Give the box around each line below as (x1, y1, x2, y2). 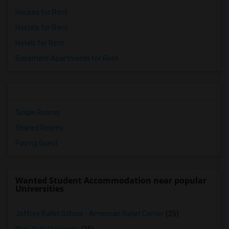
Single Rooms (15, 108, 60, 117)
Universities (15, 183, 64, 194)
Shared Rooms (15, 124, 63, 132)
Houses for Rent (15, 8, 67, 16)
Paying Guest (15, 139, 58, 147)
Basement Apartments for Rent (15, 54, 118, 62)
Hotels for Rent (15, 39, 64, 47)
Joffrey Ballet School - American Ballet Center (15, 210, 164, 218)
